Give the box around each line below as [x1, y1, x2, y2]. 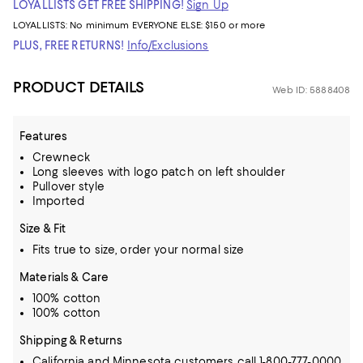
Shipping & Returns [19, 334, 123, 347]
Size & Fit [19, 222, 66, 235]
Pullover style [32, 180, 105, 193]
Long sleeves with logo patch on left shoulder [32, 165, 285, 178]
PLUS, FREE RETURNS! [13, 39, 125, 52]
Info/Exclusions [126, 39, 209, 52]
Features [19, 130, 68, 143]
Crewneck [32, 151, 91, 164]
